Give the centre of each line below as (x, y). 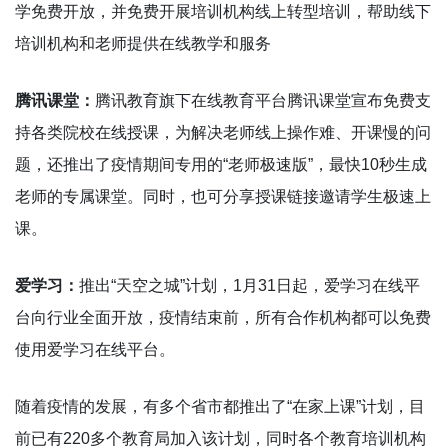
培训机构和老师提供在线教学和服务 (143, 43)
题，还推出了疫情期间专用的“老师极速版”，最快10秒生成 (221, 164)
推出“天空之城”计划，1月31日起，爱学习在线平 (249, 285)
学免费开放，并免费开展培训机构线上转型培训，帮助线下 (223, 11)
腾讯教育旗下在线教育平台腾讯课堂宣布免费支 (263, 100)
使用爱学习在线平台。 (95, 349)
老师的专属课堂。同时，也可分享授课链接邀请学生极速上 (223, 196)
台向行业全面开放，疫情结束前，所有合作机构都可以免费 (223, 317)
